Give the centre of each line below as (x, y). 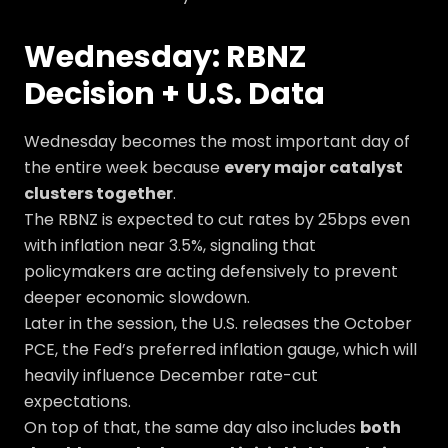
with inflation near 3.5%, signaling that (170, 245)
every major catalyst (313, 167)
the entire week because (124, 167)
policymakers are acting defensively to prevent (211, 271)
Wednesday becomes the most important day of (217, 141)
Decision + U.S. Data (174, 94)
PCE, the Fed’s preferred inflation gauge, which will (220, 349)
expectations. (77, 401)
